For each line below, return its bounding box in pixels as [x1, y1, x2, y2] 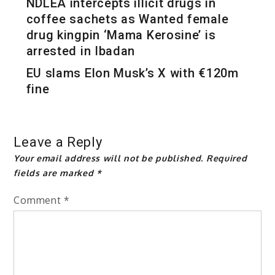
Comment [14, 193, 64, 206]
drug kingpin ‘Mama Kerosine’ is [26, 27, 216, 42]
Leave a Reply [14, 134, 103, 150]
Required [206, 152, 247, 163]
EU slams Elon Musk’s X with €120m [26, 65, 239, 80]
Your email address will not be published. [14, 152, 204, 163]
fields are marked [14, 167, 97, 178]
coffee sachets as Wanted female [26, 11, 229, 26]
